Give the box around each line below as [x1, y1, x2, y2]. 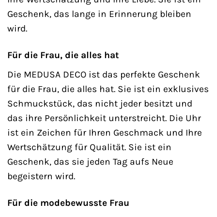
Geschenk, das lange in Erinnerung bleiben [7, 8, 191, 20]
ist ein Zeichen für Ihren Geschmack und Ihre [7, 126, 202, 138]
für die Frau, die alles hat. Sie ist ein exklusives [7, 83, 209, 94]
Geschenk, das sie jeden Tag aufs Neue [7, 155, 173, 167]
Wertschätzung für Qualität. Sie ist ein [7, 141, 171, 153]
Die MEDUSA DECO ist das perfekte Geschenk [7, 68, 200, 80]
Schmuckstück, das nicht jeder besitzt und [7, 97, 192, 109]
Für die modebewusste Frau [7, 197, 129, 208]
